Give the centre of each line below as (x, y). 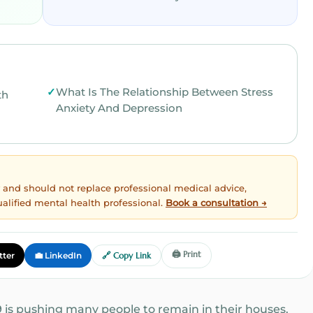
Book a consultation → (216, 203)
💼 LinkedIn (58, 256)
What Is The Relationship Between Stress (164, 93)
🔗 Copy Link (126, 256)
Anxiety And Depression (119, 109)
